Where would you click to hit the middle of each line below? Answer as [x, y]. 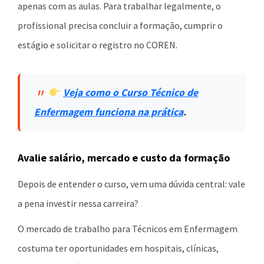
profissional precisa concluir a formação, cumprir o [120, 25]
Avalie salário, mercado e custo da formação [124, 158]
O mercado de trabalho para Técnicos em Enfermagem [128, 229]
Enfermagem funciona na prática [109, 112]
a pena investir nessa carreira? [78, 203]
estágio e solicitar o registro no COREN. [98, 45]
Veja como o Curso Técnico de [131, 93]
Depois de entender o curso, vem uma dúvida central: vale [131, 184]
